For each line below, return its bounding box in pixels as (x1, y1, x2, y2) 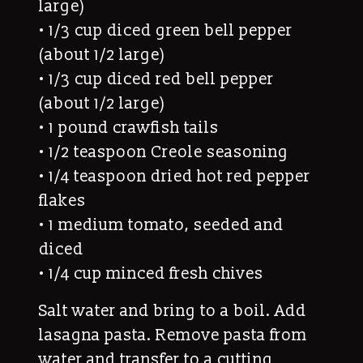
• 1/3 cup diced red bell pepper (39, 69, 274, 89)
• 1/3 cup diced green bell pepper (39, 20, 293, 41)
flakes (39, 190, 86, 211)
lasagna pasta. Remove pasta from (39, 325, 307, 345)
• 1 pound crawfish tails (39, 117, 219, 138)
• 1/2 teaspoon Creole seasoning (39, 142, 288, 162)
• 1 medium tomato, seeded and (39, 215, 284, 235)
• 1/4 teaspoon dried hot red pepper (39, 166, 310, 186)
